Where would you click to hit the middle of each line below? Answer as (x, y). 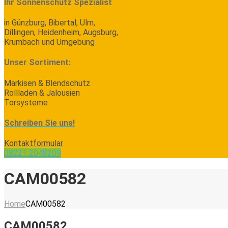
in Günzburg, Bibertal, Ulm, (50, 23)
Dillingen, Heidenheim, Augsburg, (61, 33)
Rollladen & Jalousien (42, 93)
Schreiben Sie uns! (39, 123)
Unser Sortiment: (37, 63)
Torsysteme (26, 102)
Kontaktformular (34, 144)
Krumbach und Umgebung (49, 42)
